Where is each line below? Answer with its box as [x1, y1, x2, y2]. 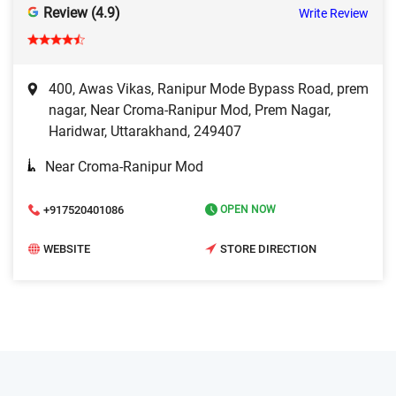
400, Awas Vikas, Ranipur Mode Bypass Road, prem [49, 80, 369, 98]
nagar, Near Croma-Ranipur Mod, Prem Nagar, [49, 102, 331, 119]
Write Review [299, 6, 369, 21]
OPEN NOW [217, 203, 276, 217]
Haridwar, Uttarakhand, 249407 [49, 123, 241, 141]
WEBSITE [43, 241, 90, 255]
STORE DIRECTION [220, 241, 316, 255]
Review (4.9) [43, 4, 120, 22]
